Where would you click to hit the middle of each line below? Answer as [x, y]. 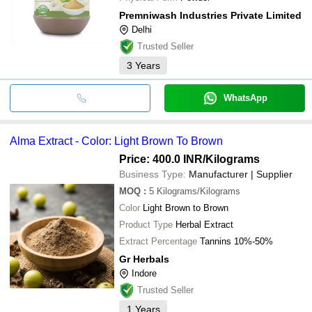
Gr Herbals [144, 259]
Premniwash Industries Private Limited [210, 15]
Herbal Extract [204, 224]
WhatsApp [245, 97]
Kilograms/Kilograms [198, 191]
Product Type [146, 224]
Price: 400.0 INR [161, 159]
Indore [144, 273]
